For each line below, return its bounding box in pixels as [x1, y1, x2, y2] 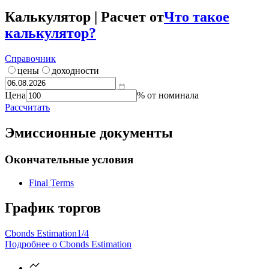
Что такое [164, 9, 229, 25]
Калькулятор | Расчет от [5, 9, 164, 25]
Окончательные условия [5, 153, 133, 166]
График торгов [5, 200, 101, 216]
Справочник [5, 53, 56, 64]
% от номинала [137, 90, 199, 101]
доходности [52, 65, 99, 76]
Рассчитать [5, 102, 50, 113]
